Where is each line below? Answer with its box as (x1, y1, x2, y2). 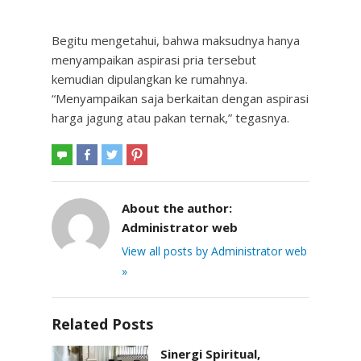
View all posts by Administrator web (122, 243, 307, 259)
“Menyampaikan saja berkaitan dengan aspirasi (52, 90, 309, 106)
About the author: (122, 200, 232, 216)
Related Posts (52, 314, 153, 334)
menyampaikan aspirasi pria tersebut (52, 52, 256, 68)
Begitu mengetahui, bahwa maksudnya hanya (52, 32, 300, 48)
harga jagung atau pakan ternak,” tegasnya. (52, 110, 289, 126)
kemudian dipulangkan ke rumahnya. (52, 71, 247, 87)
